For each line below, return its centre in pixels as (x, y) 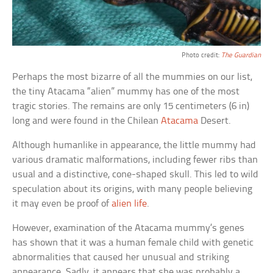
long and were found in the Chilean (87, 121)
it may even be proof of (62, 204)
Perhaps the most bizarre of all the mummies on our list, (133, 77)
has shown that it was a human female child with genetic (133, 243)
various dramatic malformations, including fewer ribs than (135, 160)
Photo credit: (201, 56)
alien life (129, 204)
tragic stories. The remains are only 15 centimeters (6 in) (131, 107)
